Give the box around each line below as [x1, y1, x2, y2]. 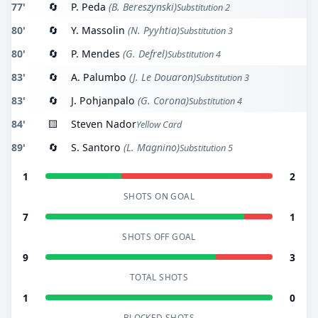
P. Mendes [71, 46, 120, 60]
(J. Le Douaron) [126, 70, 196, 84]
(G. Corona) [135, 93, 189, 107]
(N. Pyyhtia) [125, 23, 180, 37]
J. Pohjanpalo [71, 93, 135, 107]
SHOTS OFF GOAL [122, 230, 196, 242]
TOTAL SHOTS [129, 270, 189, 283]
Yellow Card [136, 117, 182, 131]
